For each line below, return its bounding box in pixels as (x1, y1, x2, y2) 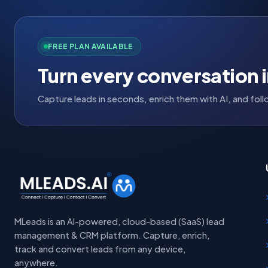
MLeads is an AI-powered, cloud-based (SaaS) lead (14, 216, 224, 227)
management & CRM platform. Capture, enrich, (14, 230, 209, 241)
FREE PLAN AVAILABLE (48, 41, 133, 51)
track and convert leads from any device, (14, 243, 185, 255)
